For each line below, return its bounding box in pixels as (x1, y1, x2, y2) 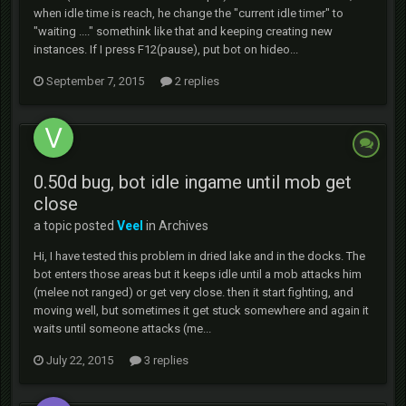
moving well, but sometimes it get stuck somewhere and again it (34, 304, 369, 317)
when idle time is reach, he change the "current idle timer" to (34, 6, 343, 20)
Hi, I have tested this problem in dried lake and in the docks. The (34, 249, 365, 263)
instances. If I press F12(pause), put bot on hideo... (34, 43, 298, 56)
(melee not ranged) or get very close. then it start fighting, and (34, 285, 353, 299)
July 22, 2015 (46, 353, 113, 367)
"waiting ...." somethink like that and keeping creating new (34, 24, 333, 38)
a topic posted (34, 218, 117, 233)
